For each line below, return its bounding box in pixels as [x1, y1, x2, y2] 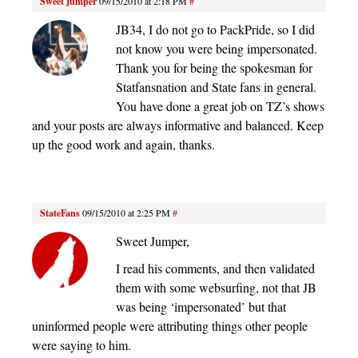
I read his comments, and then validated [116, 260, 315, 277]
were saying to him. [32, 336, 131, 354]
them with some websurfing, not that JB [116, 279, 316, 296]
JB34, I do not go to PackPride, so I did [116, 21, 315, 38]
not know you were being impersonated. [116, 40, 317, 58]
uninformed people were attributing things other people [32, 317, 308, 335]
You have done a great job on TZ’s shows [116, 97, 324, 115]
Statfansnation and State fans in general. [116, 78, 316, 96]
